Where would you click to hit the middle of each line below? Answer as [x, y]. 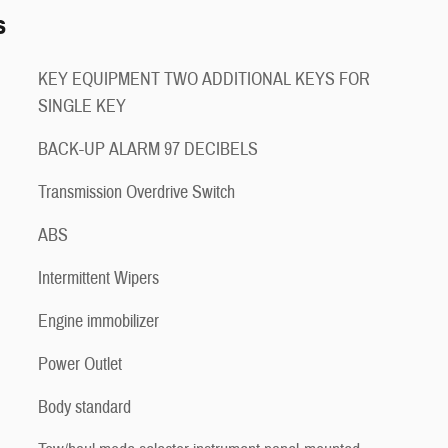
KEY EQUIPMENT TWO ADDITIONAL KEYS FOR [204, 79]
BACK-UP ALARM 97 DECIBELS [148, 149]
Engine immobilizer [98, 321]
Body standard [84, 407]
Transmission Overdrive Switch [136, 192]
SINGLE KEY [82, 106]
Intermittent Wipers [98, 278]
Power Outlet [80, 364]
